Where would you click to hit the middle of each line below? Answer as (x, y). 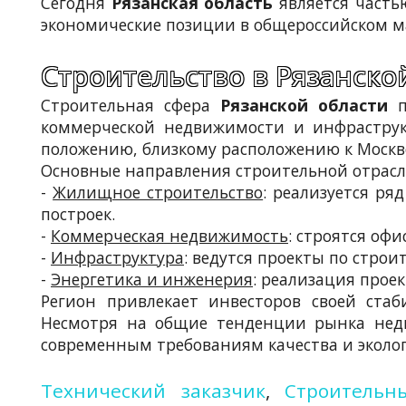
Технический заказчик (153, 391)
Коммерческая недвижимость (169, 235)
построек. (78, 213)
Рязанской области (304, 105)
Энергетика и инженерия (152, 279)
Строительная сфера (131, 105)
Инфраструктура (117, 257)
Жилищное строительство (158, 192)
